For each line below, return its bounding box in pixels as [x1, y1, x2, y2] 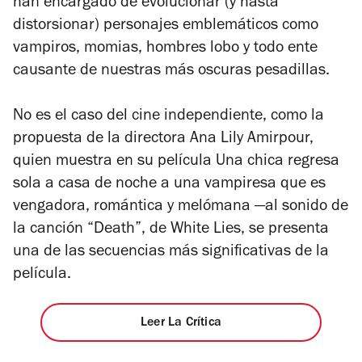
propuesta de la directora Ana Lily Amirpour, [13, 131, 314, 148]
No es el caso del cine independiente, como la [13, 108, 324, 125]
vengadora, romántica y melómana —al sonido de [13, 199, 348, 216]
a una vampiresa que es [157, 176, 326, 193]
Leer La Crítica [140, 317, 221, 330]
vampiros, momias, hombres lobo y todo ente [13, 40, 318, 57]
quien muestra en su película [13, 154, 216, 170]
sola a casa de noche [13, 176, 157, 193]
